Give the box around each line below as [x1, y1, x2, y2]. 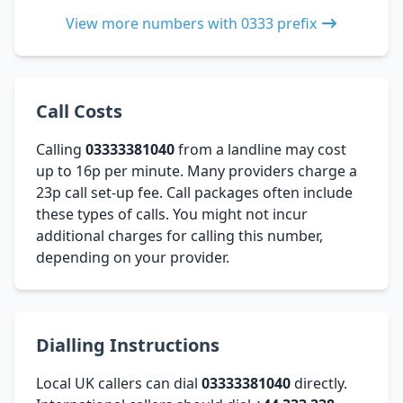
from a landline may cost [175, 139, 346, 159]
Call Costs [36, 98, 122, 123]
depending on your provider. [36, 246, 229, 267]
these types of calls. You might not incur [36, 203, 308, 224]
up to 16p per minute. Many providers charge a [36, 160, 357, 181]
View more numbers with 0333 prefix [65, 13, 317, 33]
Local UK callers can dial [36, 372, 201, 393]
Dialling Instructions [36, 332, 219, 357]
